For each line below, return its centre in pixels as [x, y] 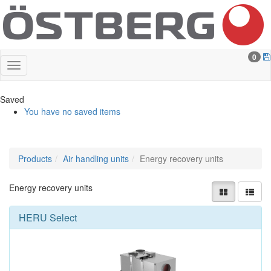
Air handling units [96, 158]
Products [35, 158]
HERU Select [48, 217]
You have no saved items [72, 111]
